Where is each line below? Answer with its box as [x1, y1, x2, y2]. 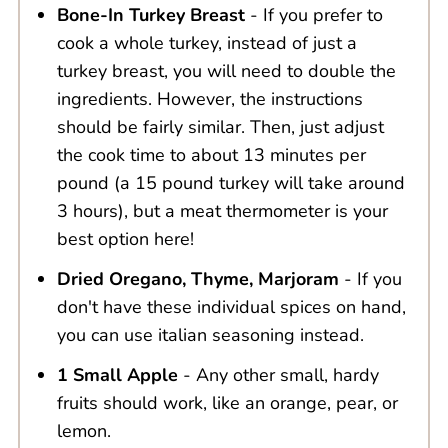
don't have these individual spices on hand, [56, 295, 406, 320]
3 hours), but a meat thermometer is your [56, 199, 388, 224]
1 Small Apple [56, 363, 178, 388]
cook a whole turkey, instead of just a [56, 31, 357, 56]
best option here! [56, 227, 194, 252]
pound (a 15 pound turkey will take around [56, 171, 405, 196]
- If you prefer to [244, 3, 383, 28]
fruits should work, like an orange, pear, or [56, 391, 398, 416]
